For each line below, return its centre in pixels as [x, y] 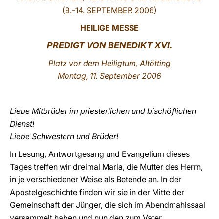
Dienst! [22, 124]
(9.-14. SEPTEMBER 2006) [109, 10]
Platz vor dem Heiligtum [92, 63]
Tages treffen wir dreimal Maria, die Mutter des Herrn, [106, 167]
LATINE [168, 16]
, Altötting [153, 63]
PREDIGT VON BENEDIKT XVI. [109, 45]
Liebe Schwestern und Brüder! [64, 136]
